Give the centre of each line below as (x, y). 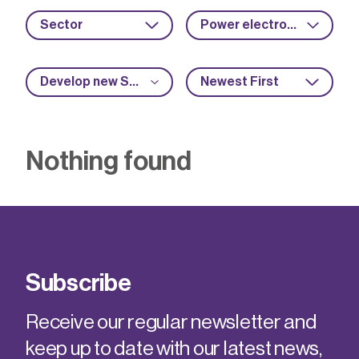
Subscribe (79, 283)
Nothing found (109, 161)
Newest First (240, 82)
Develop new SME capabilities (134, 82)
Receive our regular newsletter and (171, 323)
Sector (61, 25)
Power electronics (292, 25)
